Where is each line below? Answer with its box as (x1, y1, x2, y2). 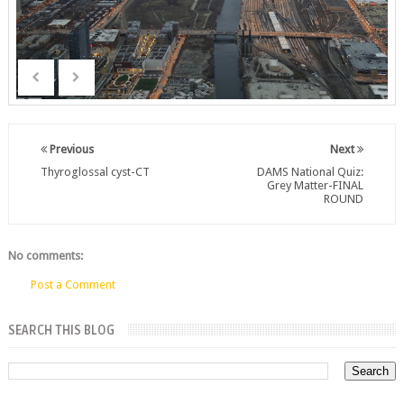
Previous (46, 142, 94, 156)
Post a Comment (30, 278, 115, 291)
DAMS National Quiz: (257, 165, 364, 179)
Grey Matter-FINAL (267, 179, 364, 192)
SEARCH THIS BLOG (7, 323, 115, 338)
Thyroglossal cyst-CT (40, 165, 150, 179)
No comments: (7, 249, 83, 262)
